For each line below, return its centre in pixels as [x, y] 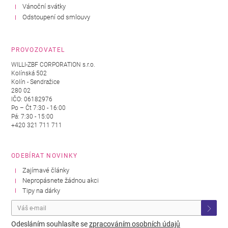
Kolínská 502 [29, 73]
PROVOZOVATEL [38, 50]
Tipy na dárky [41, 190]
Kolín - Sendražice [35, 82]
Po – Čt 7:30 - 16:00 [38, 108]
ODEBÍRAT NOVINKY [45, 156]
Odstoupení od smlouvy [56, 17]
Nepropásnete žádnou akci [61, 180]
